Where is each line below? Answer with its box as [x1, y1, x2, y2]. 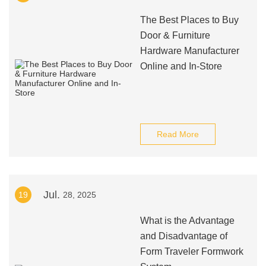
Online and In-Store [140, 61, 222, 71]
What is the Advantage [140, 216, 235, 226]
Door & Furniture [140, 30, 210, 40]
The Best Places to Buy [140, 15, 239, 25]
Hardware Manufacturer [140, 46, 239, 56]
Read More [156, 129, 199, 139]
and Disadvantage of [140, 231, 227, 241]
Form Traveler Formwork [140, 246, 243, 256]
